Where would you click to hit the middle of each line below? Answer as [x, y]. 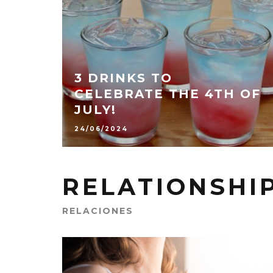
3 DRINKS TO [123, 78]
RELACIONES [98, 211]
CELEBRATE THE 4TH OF [168, 94]
